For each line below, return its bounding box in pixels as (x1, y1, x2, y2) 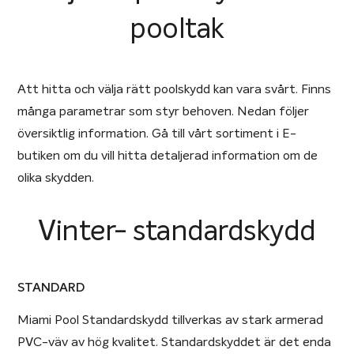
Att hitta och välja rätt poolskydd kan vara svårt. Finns (17, 82, 332, 96)
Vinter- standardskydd (38, 217, 316, 247)
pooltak (130, 15, 224, 44)
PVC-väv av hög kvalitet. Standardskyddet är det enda (17, 335, 332, 348)
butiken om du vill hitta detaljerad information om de (17, 149, 318, 162)
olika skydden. (17, 171, 95, 184)
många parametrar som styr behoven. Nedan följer (17, 104, 310, 118)
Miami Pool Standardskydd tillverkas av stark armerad (17, 313, 324, 326)
